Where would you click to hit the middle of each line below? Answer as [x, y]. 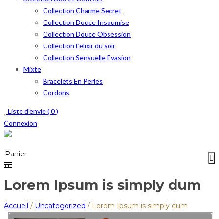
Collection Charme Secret [82, 11]
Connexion [21, 123]
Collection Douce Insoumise [86, 22]
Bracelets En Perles [73, 81]
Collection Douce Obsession [87, 34]
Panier [16, 154]
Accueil [16, 206]
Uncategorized [60, 206]
